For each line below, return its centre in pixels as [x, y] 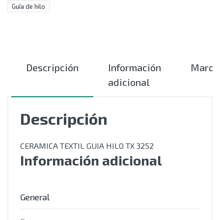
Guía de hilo [28, 6]
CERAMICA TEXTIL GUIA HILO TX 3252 [87, 146]
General [35, 197]
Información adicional [91, 160]
